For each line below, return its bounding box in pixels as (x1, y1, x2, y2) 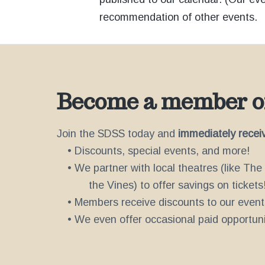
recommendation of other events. (99, 11, 257, 24)
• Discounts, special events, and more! (67, 145, 250, 157)
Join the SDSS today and (57, 128, 178, 140)
